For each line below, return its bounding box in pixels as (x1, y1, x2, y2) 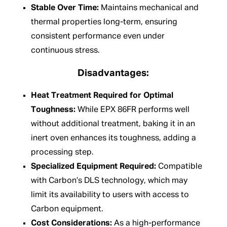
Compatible (156, 162, 202, 171)
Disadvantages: (78, 68, 149, 78)
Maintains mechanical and (98, 4, 199, 13)
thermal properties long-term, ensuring (30, 18, 177, 27)
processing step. (30, 148, 94, 157)
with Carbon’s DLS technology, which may (30, 176, 187, 185)
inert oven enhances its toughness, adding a (30, 134, 196, 142)
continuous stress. (30, 47, 100, 55)
